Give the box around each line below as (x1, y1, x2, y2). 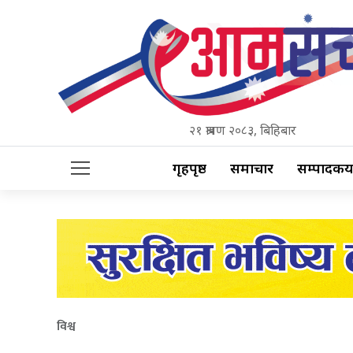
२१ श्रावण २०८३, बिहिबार (188, 121, 296, 139)
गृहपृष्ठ (173, 160, 206, 177)
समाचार (230, 160, 273, 177)
